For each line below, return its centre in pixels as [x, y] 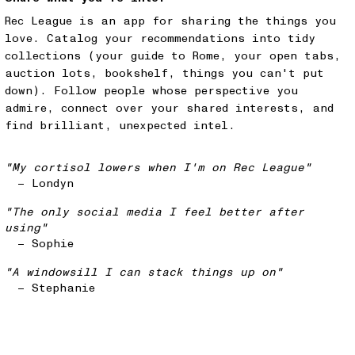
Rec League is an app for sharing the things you [170, 21]
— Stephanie [56, 288]
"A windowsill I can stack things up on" [144, 272]
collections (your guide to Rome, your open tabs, [173, 56]
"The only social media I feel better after [155, 212]
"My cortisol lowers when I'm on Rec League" [158, 168]
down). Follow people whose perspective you [151, 91]
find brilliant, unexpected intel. [120, 126]
